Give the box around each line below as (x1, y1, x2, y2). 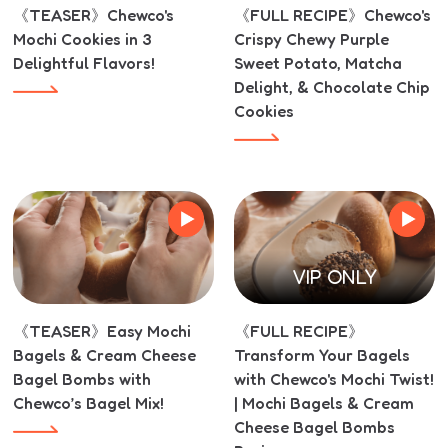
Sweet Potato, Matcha (234, 53, 402, 74)
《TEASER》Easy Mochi (13, 320, 191, 341)
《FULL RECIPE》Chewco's (234, 5, 431, 26)
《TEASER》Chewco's (13, 5, 174, 26)
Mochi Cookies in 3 (13, 29, 152, 50)
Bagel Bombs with (13, 368, 151, 389)
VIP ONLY (292, 264, 377, 289)
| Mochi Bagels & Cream (234, 392, 414, 413)
